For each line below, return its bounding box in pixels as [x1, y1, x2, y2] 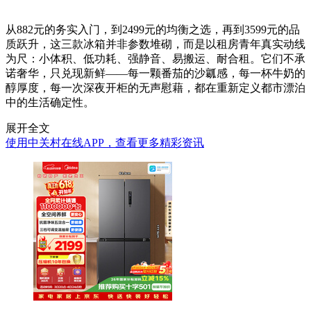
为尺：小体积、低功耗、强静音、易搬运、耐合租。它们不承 [6, 53, 305, 65]
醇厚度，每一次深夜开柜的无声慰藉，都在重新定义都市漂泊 [6, 82, 305, 94]
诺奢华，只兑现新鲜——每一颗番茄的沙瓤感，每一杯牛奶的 [6, 67, 305, 80]
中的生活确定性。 [6, 96, 94, 109]
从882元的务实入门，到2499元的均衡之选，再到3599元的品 [6, 24, 300, 36]
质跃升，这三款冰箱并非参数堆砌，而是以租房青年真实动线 [6, 38, 305, 51]
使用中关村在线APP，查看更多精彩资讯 [6, 137, 204, 149]
